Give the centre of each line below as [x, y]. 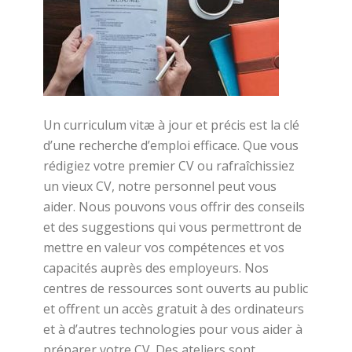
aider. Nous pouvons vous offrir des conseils [174, 207]
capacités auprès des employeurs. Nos [156, 268]
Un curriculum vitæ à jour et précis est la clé [171, 125]
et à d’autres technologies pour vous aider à [173, 329]
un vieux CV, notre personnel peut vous [160, 186]
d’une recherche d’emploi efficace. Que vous [171, 145]
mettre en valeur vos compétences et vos [164, 247]
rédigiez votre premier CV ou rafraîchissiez [169, 166]
